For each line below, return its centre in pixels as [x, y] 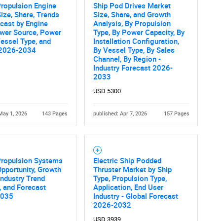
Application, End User [128, 187]
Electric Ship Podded [127, 160]
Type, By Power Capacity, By [139, 32]
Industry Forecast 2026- [133, 67]
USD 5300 [107, 91]
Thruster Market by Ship [132, 169]
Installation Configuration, [136, 41]
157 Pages [176, 113]
